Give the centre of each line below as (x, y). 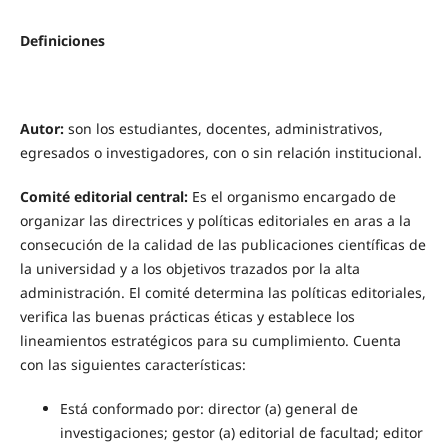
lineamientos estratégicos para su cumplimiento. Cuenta (210, 341)
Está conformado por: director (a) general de (208, 409)
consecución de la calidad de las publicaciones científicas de (222, 245)
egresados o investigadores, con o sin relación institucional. (222, 153)
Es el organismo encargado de (291, 197)
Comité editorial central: (103, 197)
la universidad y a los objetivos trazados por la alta (189, 269)
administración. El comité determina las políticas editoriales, (222, 293)
